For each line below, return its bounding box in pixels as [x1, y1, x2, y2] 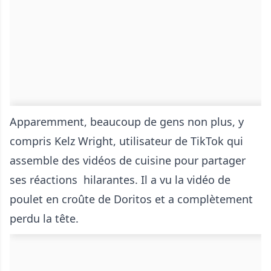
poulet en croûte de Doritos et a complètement [10, 192, 253, 206]
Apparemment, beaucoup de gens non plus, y [10, 114, 244, 129]
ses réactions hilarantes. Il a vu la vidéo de [10, 172, 230, 187]
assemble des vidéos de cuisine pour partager [10, 153, 246, 168]
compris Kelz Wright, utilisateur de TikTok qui [10, 134, 243, 148]
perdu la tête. [10, 211, 79, 226]
